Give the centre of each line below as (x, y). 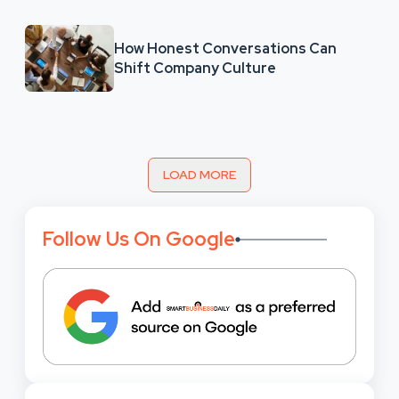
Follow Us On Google (139, 239)
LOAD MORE (199, 175)
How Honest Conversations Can (225, 48)
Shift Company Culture (195, 68)
